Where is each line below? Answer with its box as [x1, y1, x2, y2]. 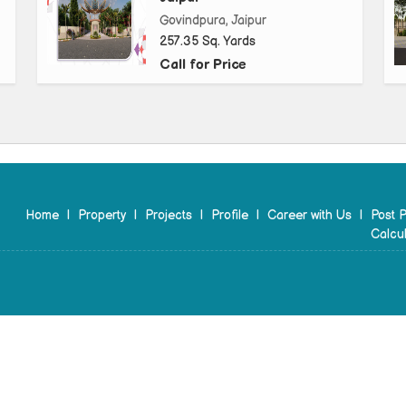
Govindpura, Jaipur [159, 13, 266, 29]
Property [78, 208, 126, 224]
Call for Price [159, 56, 246, 74]
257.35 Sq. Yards [159, 34, 256, 50]
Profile [211, 208, 248, 224]
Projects [145, 208, 192, 224]
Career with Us [267, 208, 352, 224]
